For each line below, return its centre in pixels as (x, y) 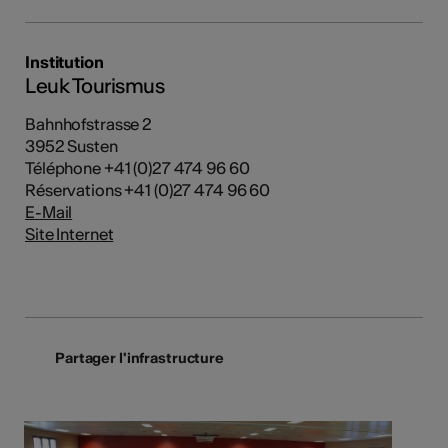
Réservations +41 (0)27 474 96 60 (148, 190)
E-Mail (49, 212)
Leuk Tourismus (95, 86)
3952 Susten (71, 146)
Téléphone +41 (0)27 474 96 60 (137, 168)
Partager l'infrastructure (139, 358)
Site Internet (69, 234)
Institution (64, 62)
